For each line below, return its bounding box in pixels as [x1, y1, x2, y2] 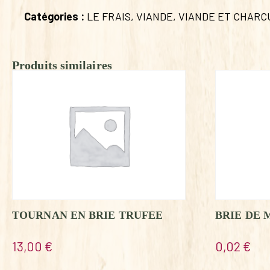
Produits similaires [12, 58, 112, 72]
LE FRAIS [87, 9, 131, 23]
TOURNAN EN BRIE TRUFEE [12, 209, 163, 221]
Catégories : [24, 9, 87, 23]
